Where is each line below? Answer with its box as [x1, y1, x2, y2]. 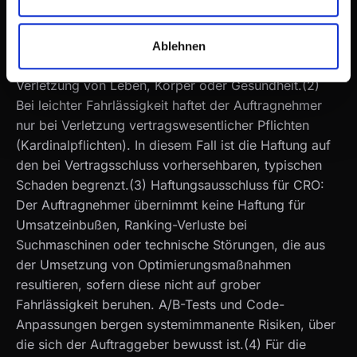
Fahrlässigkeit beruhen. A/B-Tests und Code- [16, 296, 284, 312]
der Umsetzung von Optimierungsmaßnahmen [16, 256, 291, 273]
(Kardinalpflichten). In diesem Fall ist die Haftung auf [16, 136, 331, 153]
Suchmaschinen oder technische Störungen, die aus [16, 236, 325, 253]
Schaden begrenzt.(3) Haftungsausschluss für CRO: [16, 176, 324, 193]
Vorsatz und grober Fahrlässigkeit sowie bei [16, 57, 280, 73]
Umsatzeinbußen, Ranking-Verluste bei [16, 216, 247, 233]
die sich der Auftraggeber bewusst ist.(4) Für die [16, 335, 306, 352]
